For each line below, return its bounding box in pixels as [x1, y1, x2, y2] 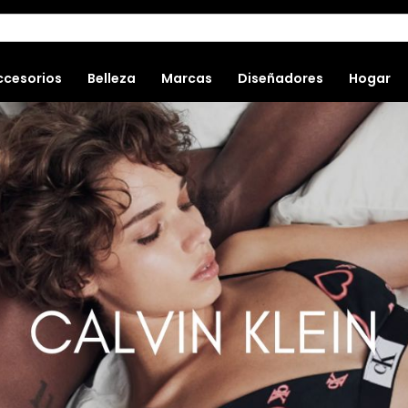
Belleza [87, 68, 136, 87]
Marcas [161, 68, 212, 87]
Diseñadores [238, 68, 323, 87]
